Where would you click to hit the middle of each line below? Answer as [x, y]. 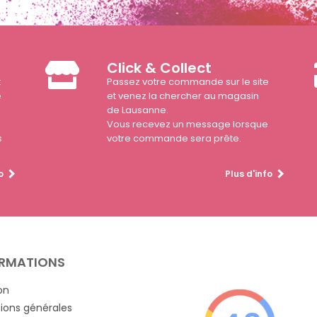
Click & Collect [160, 68]
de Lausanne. [138, 110]
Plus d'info [248, 174]
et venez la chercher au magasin [183, 96]
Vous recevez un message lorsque [188, 125]
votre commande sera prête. [174, 139]
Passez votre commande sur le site [188, 82]
